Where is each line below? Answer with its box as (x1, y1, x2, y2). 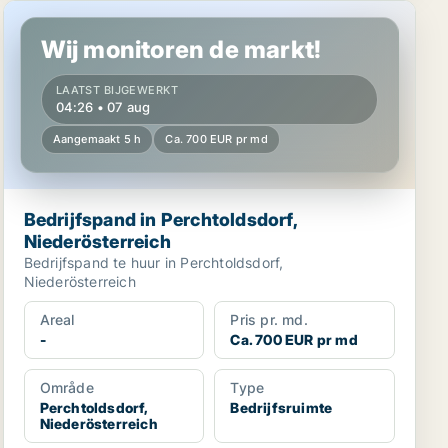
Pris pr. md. (230, 311, 308, 328)
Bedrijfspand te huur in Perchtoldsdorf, (23, 254, 284, 271)
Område (39, 379, 94, 396)
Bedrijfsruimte (230, 399, 333, 416)
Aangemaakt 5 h (52, 132, 142, 146)
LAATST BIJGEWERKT (55, 83, 179, 97)
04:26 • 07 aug (55, 99, 151, 115)
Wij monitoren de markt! (40, 35, 322, 64)
